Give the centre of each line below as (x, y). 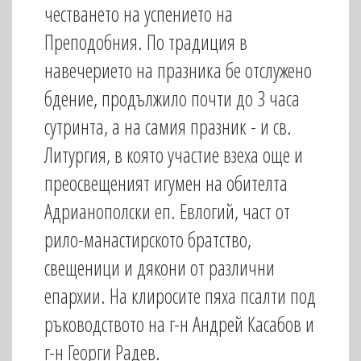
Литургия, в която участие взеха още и (174, 155)
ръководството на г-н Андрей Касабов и (179, 324)
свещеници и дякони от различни (160, 268)
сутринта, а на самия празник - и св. (168, 127)
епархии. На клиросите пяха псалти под (180, 296)
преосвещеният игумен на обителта (166, 183)
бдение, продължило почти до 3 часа (172, 98)
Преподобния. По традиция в (146, 42)
